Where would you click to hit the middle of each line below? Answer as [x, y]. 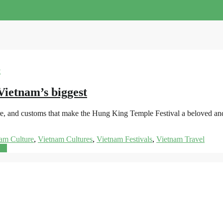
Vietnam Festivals [124, 139]
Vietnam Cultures [65, 139]
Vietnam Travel [180, 139]
